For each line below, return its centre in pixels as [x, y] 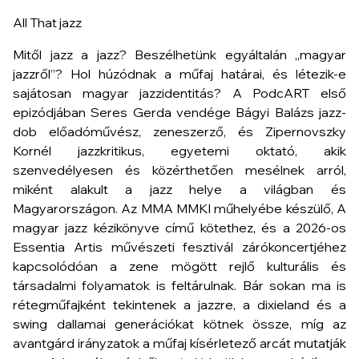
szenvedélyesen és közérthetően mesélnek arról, [179, 170]
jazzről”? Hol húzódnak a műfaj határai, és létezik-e [179, 74]
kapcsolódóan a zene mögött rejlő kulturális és [179, 266]
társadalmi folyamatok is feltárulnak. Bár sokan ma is [179, 285]
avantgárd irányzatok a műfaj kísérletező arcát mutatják [179, 343]
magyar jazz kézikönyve [86, 228]
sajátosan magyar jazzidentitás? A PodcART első [179, 93]
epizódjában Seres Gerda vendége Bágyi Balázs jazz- [179, 112]
